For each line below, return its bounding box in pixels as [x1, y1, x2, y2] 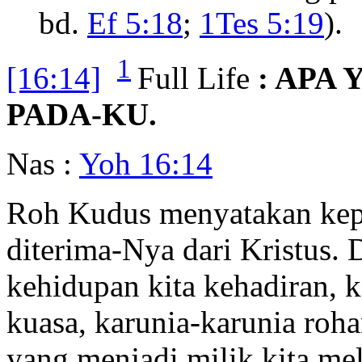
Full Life [137, 60, 250, 95]
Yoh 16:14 [79, 145, 213, 181]
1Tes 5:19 [200, 5, 324, 40]
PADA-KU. [6, 96, 157, 132]
